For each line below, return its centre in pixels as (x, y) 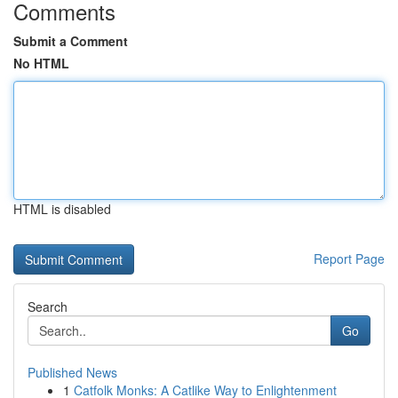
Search (48, 306)
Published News (72, 372)
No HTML (41, 63)
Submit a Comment (71, 41)
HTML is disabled (62, 209)
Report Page (349, 259)
